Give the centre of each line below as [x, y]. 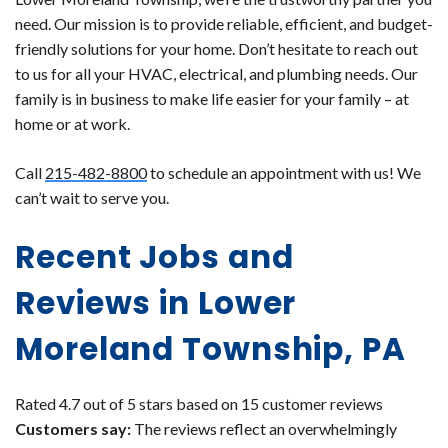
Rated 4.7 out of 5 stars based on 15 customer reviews [199, 404]
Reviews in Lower [156, 302]
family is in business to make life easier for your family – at [212, 98]
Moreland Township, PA [210, 348]
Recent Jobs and [154, 256]
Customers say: [73, 429]
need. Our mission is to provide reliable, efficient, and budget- [224, 23]
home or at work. [72, 123]
